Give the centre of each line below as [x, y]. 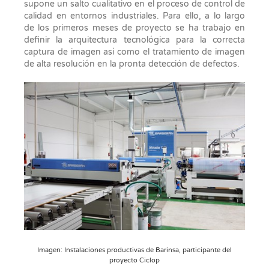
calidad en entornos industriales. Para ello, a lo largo [134, 16]
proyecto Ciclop [134, 261]
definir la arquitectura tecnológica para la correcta [134, 40]
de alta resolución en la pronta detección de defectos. [132, 64]
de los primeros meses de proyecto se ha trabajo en [134, 28]
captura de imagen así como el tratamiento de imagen [134, 52]
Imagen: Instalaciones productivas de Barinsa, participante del [134, 250]
